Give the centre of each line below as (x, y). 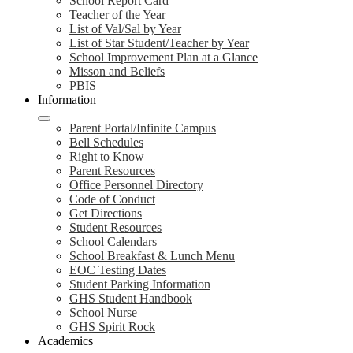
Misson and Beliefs (117, 71)
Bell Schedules (106, 142)
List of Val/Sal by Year (125, 29)
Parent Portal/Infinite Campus (143, 128)
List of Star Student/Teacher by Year (159, 43)
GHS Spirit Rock (112, 327)
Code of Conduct (112, 199)
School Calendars (113, 242)
